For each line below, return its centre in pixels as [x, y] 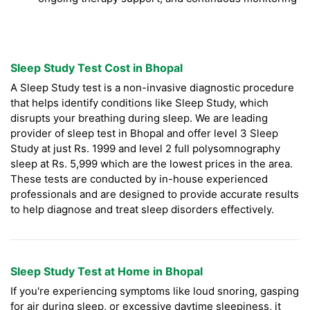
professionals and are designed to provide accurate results [155, 194]
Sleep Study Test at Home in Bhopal [107, 272]
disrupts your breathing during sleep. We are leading [139, 118]
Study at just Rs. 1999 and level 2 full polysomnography [145, 149]
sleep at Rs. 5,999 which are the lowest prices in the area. [152, 164]
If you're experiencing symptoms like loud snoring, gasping [155, 291]
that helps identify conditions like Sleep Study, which [139, 103]
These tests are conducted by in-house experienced [139, 179]
